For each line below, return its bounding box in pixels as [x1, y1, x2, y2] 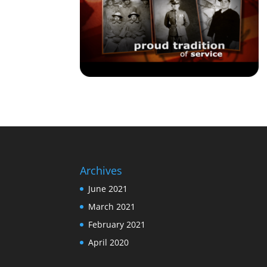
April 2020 [88, 236, 129, 248]
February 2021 [88, 218, 146, 230]
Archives [80, 163, 123, 178]
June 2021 [88, 182, 128, 194]
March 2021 [88, 200, 136, 212]
